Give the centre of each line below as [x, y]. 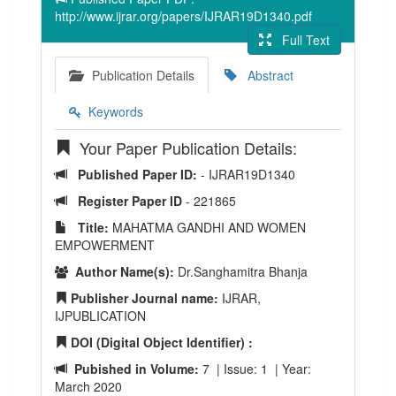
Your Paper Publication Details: [184, 148]
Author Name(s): [121, 271]
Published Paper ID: [134, 174]
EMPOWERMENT [105, 245]
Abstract [265, 75]
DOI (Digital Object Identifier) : [160, 342]
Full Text [301, 40]
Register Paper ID [132, 201]
